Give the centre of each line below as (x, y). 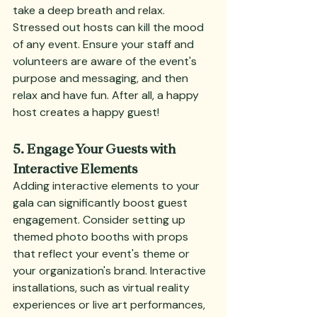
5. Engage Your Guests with (95, 148)
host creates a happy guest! (86, 112)
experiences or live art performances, (110, 305)
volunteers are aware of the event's (106, 61)
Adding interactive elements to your (108, 186)
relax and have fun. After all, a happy (107, 95)
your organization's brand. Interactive (111, 271)
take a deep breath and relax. (90, 10)
